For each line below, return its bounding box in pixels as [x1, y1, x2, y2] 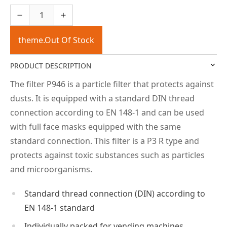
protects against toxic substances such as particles [10, 149, 205, 161]
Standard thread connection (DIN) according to [24, 187, 205, 199]
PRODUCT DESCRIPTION [10, 60, 92, 70]
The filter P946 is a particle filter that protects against [10, 78, 214, 90]
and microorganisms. [10, 163, 92, 175]
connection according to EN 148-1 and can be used [10, 106, 204, 118]
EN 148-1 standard [24, 202, 95, 213]
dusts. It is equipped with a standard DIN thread [10, 92, 195, 104]
